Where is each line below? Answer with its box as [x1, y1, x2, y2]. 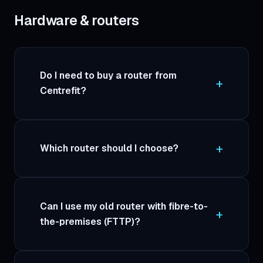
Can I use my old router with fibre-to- [40, 200, 208, 213]
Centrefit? [40, 84, 87, 97]
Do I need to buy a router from [40, 69, 177, 82]
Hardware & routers [14, 12, 139, 30]
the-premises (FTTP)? [40, 215, 141, 228]
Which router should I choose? [40, 142, 179, 155]
